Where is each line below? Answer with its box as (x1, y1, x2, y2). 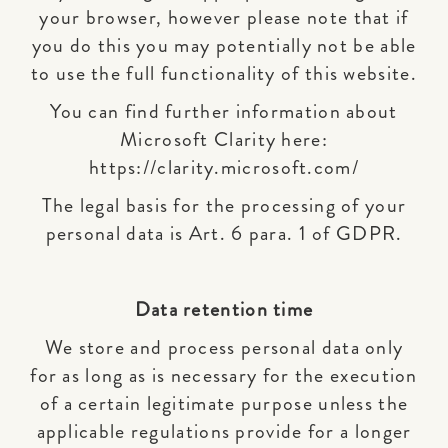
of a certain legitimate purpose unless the (39, 389, 409, 418)
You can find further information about (50, 97, 398, 126)
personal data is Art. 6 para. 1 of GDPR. (45, 219, 403, 248)
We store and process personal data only (44, 333, 404, 362)
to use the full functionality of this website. (31, 59, 417, 88)
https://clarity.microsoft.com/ (88, 153, 359, 182)
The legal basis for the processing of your (41, 191, 407, 220)
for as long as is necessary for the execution (30, 361, 418, 390)
